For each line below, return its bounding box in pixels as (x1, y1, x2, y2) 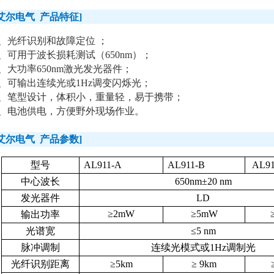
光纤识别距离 (11, 259, 70, 269)
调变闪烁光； (92, 78, 151, 88)
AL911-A (84, 160, 122, 170)
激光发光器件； (64, 64, 132, 74)
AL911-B (168, 160, 206, 170)
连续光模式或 (150, 242, 210, 253)
